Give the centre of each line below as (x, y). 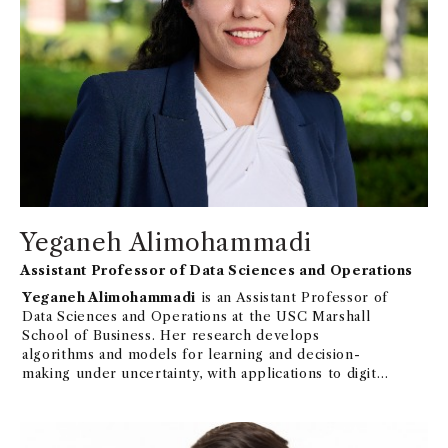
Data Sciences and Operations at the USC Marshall (196, 316)
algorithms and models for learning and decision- (191, 354)
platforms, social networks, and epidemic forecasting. (206, 392)
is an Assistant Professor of (292, 297)
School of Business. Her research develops (171, 335)
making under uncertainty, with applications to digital (205, 373)
